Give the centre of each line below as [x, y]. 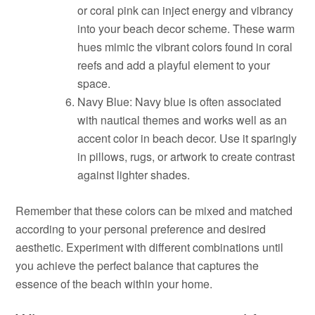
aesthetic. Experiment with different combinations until [150, 247]
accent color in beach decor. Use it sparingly [187, 138]
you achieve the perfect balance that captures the [137, 265]
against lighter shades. [134, 175]
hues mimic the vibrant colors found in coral [185, 47]
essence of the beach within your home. [114, 284]
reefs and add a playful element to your [174, 65]
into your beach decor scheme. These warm [186, 28]
